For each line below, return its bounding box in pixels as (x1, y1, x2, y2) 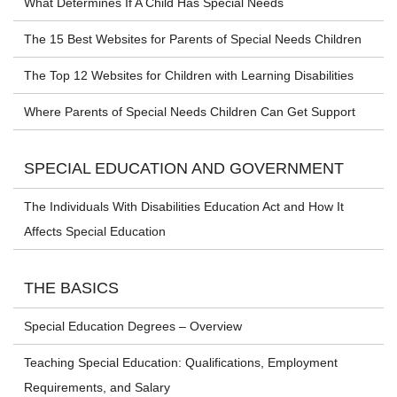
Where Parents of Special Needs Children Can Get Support (24, 105, 355, 120)
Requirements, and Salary (24, 380, 170, 395)
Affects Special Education (24, 224, 166, 239)
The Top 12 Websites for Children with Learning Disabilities (24, 68, 354, 83)
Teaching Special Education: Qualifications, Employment (24, 355, 338, 370)
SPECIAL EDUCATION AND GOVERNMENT (24, 160, 344, 178)
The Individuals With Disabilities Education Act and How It (24, 199, 344, 214)
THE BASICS (24, 279, 119, 298)
